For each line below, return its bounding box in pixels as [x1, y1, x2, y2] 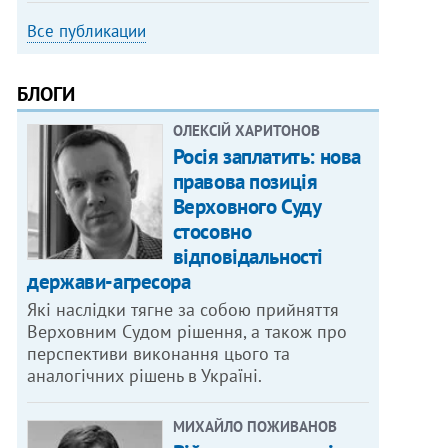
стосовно [172, 218, 252, 246]
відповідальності [172, 243, 323, 271]
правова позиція [172, 168, 318, 196]
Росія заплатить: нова [172, 143, 361, 171]
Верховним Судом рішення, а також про [27, 320, 348, 344]
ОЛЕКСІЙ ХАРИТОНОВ [172, 121, 320, 141]
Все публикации [27, 20, 147, 43]
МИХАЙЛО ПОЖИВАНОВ [172, 417, 337, 437]
